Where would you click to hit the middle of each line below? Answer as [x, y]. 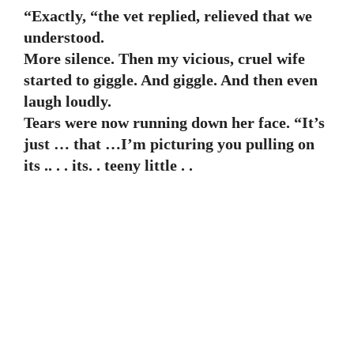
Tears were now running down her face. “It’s [174, 122]
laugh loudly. [68, 101]
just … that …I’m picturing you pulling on [169, 144]
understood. [64, 37]
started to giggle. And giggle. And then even [171, 80]
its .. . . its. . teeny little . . [108, 165]
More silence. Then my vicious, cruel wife [164, 58]
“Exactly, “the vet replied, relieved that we [168, 16]
